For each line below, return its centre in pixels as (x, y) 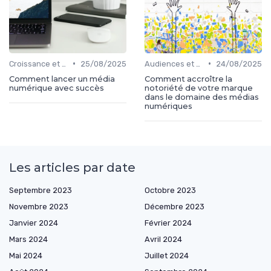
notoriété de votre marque (199, 88)
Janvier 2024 (34, 223)
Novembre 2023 (39, 206)
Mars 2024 (28, 239)
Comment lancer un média (62, 79)
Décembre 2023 (175, 206)
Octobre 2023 (170, 190)
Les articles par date (72, 167)
